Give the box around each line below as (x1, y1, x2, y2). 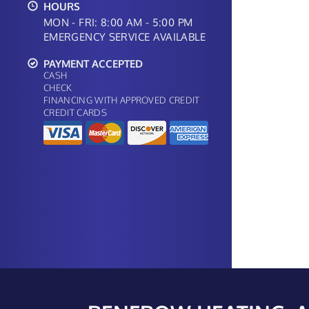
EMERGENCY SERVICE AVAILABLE (43, 30, 206, 43)
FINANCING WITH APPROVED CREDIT (43, 94, 200, 106)
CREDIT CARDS (43, 107, 107, 118)
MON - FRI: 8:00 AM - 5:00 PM (43, 16, 193, 28)
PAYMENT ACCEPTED (38, 57, 143, 70)
